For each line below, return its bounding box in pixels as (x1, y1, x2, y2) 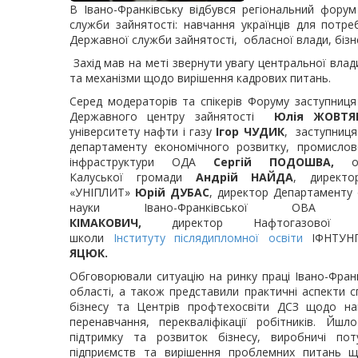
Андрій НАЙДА (195, 169, 294, 185)
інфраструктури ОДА (70, 154, 213, 169)
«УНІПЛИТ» (70, 185, 135, 200)
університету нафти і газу (70, 124, 217, 139)
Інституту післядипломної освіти (113, 230, 303, 245)
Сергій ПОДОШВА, (213, 154, 352, 169)
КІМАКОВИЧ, (70, 215, 172, 230)
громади (136, 169, 196, 185)
